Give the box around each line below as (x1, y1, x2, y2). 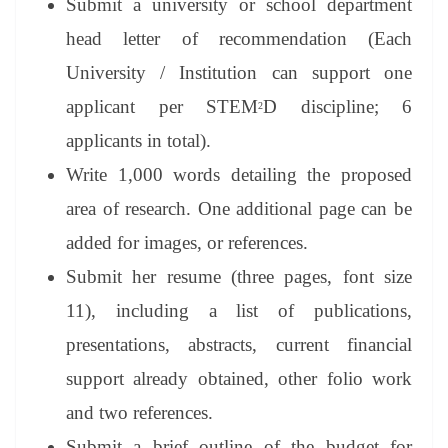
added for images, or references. (66, 232, 308, 254)
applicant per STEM (66, 96, 258, 118)
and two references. (66, 402, 213, 424)
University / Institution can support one (66, 62, 412, 84)
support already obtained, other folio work (66, 368, 412, 390)
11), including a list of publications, (66, 300, 412, 322)
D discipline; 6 (263, 96, 412, 118)
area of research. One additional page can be (66, 198, 412, 220)
